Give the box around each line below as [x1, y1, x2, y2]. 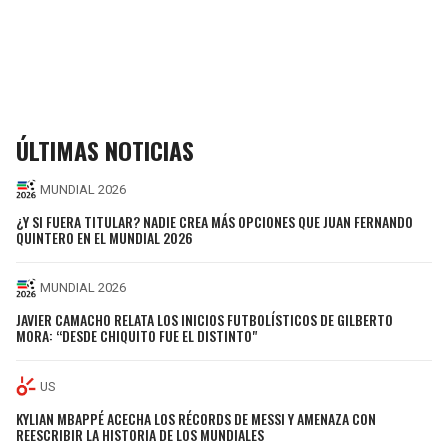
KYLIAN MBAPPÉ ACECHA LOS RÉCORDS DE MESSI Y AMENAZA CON [16, 407, 376, 429]
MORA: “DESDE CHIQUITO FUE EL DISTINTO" [16, 325, 257, 347]
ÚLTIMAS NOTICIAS [16, 132, 194, 169]
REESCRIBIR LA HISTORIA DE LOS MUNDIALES [16, 423, 264, 445]
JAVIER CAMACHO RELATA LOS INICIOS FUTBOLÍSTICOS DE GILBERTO [16, 309, 393, 331]
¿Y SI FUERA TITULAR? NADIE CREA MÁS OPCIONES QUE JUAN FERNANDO [16, 210, 413, 232]
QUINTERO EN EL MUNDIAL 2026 [16, 226, 193, 248]
